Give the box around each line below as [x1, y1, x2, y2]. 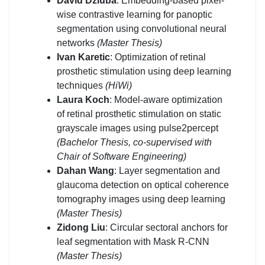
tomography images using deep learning [57, 193, 225, 204]
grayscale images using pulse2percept [57, 122, 218, 133]
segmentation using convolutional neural [57, 23, 227, 34]
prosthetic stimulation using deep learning [57, 66, 231, 76]
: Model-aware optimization [109, 94, 222, 105]
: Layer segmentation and [114, 165, 220, 176]
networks [57, 37, 97, 48]
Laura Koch [57, 94, 109, 105]
